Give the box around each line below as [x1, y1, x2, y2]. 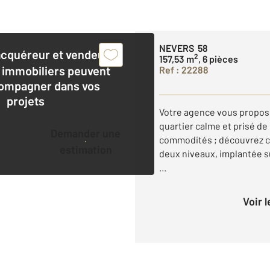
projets [7, 93, 45, 108]
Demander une [51, 126, 58, 140]
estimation [59, 142, 112, 156]
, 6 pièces [198, 52, 238, 64]
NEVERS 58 [159, 42, 208, 54]
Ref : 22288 [159, 63, 209, 75]
